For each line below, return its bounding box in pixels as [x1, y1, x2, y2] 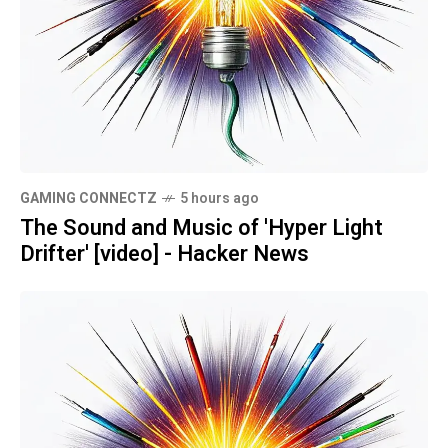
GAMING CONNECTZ [20, 187, 157, 209]
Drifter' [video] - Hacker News [20, 237, 309, 270]
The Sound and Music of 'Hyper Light [20, 211, 383, 244]
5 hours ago [180, 187, 259, 209]
